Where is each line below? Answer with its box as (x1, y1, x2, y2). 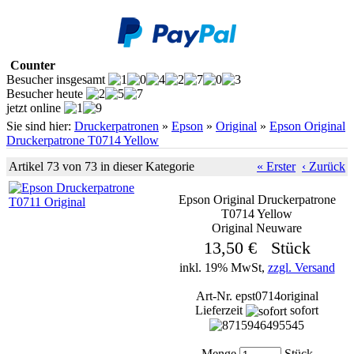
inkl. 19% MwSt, (179, 261, 268, 274)
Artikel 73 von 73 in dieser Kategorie (9, 160, 194, 173)
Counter (10, 58, 55, 72)
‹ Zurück (302, 160, 345, 173)
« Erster (257, 160, 296, 173)
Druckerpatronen (74, 119, 159, 133)
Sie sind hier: (6, 119, 74, 133)
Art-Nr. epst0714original (195, 289, 318, 303)
